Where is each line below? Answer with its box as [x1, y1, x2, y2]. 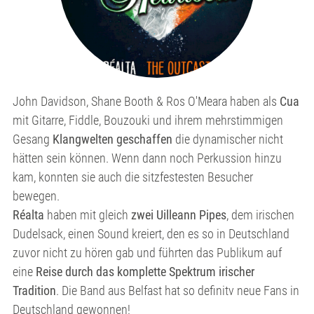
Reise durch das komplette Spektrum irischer [36, 264, 254, 279]
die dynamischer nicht [172, 132, 283, 146]
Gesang [13, 132, 53, 146]
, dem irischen [226, 207, 294, 222]
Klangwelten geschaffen [53, 132, 172, 146]
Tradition [13, 283, 56, 298]
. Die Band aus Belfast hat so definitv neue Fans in [56, 283, 299, 298]
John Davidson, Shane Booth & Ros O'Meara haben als [13, 94, 280, 109]
